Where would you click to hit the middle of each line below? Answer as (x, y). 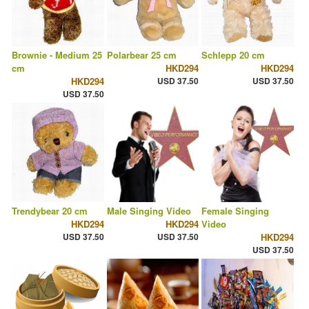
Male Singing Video (149, 211)
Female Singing (236, 211)
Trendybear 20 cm (50, 211)
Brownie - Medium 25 (57, 55)
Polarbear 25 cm (141, 55)
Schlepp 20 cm (233, 55)
